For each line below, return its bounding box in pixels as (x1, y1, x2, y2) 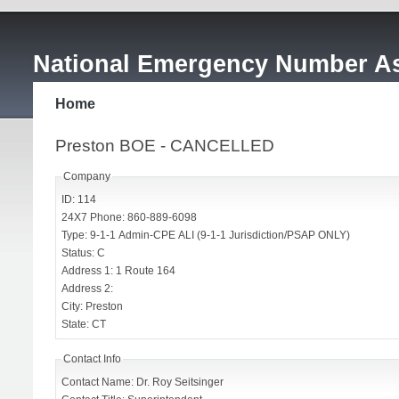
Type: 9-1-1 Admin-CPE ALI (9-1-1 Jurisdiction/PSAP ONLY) (61, 229, 350, 241)
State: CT (61, 318, 106, 330)
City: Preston (61, 300, 123, 313)
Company (63, 170, 110, 183)
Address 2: (61, 282, 113, 295)
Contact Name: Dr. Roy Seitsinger (61, 376, 224, 388)
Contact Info (63, 353, 121, 365)
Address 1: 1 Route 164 (61, 265, 175, 277)
